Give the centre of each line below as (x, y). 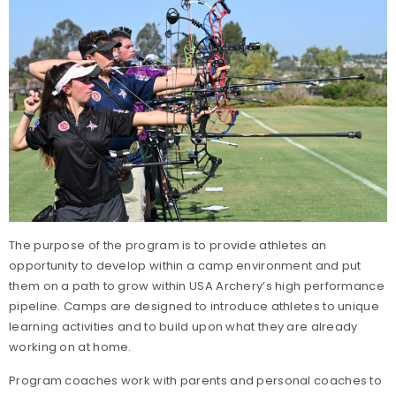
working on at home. (70, 346)
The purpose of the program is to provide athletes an (168, 245)
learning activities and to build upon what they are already (183, 326)
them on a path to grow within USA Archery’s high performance (197, 286)
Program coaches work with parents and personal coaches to (196, 380)
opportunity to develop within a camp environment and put (185, 265)
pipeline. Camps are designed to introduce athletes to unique (194, 306)
